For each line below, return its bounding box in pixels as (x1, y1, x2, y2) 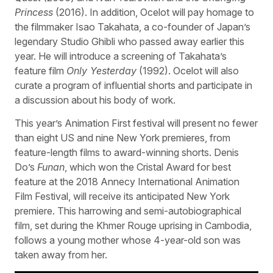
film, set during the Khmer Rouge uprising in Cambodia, (15, 219, 252, 232)
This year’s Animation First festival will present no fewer (15, 117, 258, 130)
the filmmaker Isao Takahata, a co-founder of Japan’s (15, 20, 250, 33)
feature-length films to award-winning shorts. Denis (15, 146, 239, 159)
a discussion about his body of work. (15, 93, 175, 106)
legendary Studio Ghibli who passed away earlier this (15, 35, 244, 48)
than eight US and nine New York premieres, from (15, 132, 230, 144)
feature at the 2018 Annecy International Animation (15, 175, 239, 188)
